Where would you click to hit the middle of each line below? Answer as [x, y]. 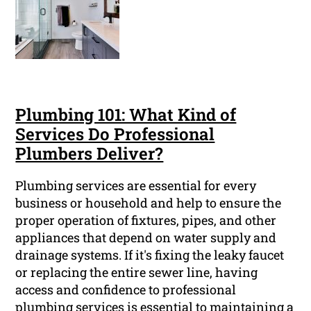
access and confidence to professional [126, 290]
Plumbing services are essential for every [136, 186]
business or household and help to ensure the [149, 203]
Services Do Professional [115, 134]
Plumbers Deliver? [90, 154]
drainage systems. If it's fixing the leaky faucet [150, 255]
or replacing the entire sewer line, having [137, 272]
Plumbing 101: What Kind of [126, 115]
